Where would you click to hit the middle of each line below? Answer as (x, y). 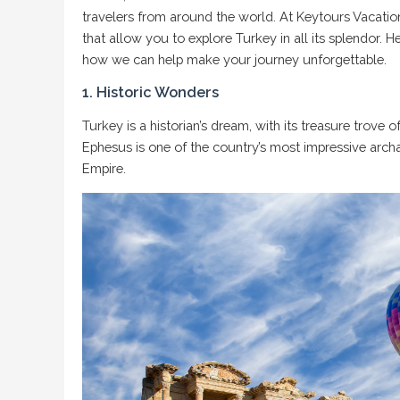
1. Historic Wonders (150, 92)
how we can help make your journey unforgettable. (234, 59)
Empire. (104, 168)
